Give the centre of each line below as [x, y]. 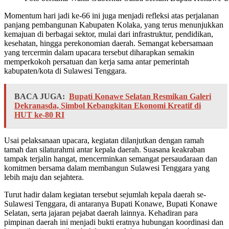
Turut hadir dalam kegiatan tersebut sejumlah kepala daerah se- [105, 195]
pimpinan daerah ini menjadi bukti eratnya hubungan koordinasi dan [114, 222]
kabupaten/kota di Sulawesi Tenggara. [65, 71]
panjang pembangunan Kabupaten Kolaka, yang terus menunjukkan [114, 25]
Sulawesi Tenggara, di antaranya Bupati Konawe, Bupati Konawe [111, 204]
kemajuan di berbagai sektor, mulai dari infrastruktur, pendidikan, [109, 34]
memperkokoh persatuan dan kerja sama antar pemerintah [97, 62]
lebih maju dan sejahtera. [44, 177]
